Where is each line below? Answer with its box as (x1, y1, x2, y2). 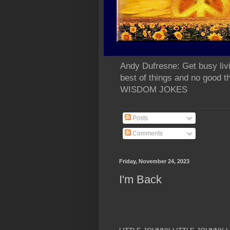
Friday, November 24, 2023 (119, 158, 189, 165)
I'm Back (119, 172, 162, 186)
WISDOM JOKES (120, 85, 187, 95)
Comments (131, 130, 163, 138)
